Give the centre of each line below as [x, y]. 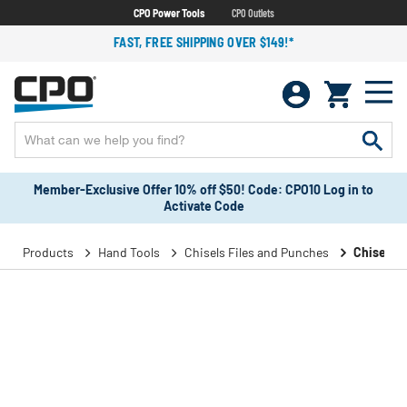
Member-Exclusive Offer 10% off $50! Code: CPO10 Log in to [203, 189]
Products [48, 252]
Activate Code [203, 206]
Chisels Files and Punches [257, 252]
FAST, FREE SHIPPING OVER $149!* [203, 42]
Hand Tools [129, 252]
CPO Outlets [253, 12]
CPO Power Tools [169, 12]
